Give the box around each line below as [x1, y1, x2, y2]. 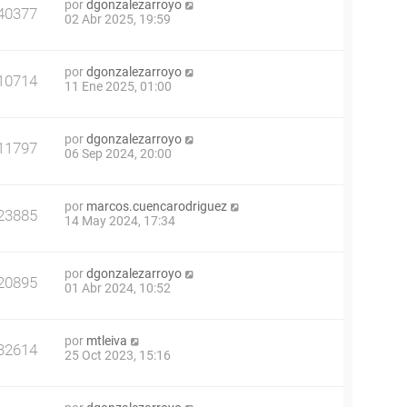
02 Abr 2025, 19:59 [65, 12, 171, 26]
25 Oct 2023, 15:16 [65, 348, 171, 362]
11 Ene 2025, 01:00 [65, 79, 172, 94]
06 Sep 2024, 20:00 [65, 146, 172, 161]
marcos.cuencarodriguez [86, 199, 227, 213]
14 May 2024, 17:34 [65, 213, 175, 228]
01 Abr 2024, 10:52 [65, 281, 171, 295]
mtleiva [86, 333, 127, 348]
